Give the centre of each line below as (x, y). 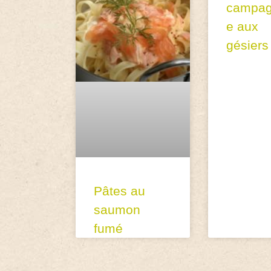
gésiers (247, 45)
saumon (117, 209)
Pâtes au (120, 191)
